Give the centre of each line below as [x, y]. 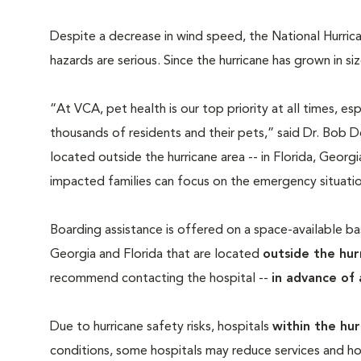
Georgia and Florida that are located [156, 255]
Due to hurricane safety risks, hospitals [161, 327]
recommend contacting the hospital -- [161, 279]
